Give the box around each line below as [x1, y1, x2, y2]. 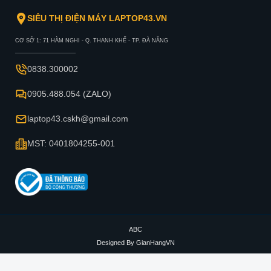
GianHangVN [135, 238, 175, 246]
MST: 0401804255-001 [27, 139, 115, 149]
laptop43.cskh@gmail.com [27, 114, 128, 124]
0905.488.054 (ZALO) [27, 89, 111, 99]
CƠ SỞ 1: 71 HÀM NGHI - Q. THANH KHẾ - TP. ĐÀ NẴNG [15, 38, 168, 44]
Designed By [96, 238, 136, 246]
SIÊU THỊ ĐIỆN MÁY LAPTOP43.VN [27, 13, 167, 24]
